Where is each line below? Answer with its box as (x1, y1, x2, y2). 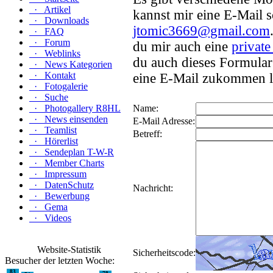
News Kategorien (44, 59, 112, 69)
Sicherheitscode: (133, 247, 196, 258)
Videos (44, 213, 71, 223)
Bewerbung (44, 191, 90, 201)
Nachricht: (133, 183, 173, 193)
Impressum (44, 169, 87, 179)
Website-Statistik (37, 244, 101, 255)
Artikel (44, 4, 71, 15)
